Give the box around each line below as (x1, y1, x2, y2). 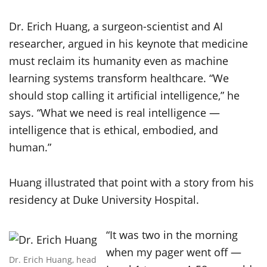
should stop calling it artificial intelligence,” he (9, 88, 240, 103)
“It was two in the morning (106, 228, 238, 243)
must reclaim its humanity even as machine (9, 54, 228, 69)
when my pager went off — (106, 245, 241, 260)
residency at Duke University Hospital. (9, 193, 199, 207)
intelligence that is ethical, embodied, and (9, 123, 218, 138)
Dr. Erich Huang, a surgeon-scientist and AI (9, 19, 223, 34)
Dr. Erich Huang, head (9, 253, 97, 265)
